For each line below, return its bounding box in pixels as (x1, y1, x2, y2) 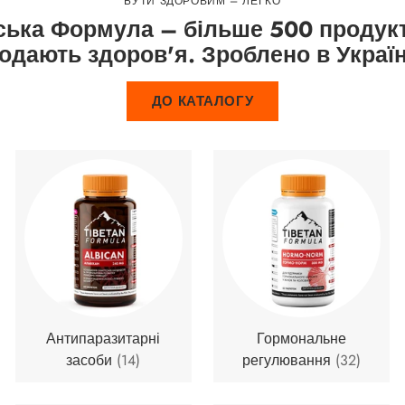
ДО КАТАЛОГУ (151, 90, 254, 111)
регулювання (241, 349, 335, 371)
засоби (66, 349, 118, 371)
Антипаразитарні (46, 327, 161, 349)
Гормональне (256, 327, 346, 349)
